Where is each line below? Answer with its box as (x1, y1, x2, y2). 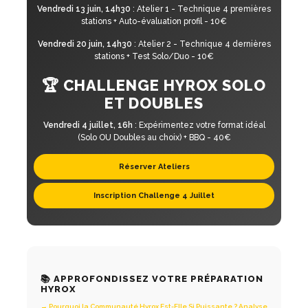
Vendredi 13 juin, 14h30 (37, 4, 131, 14)
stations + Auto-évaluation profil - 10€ (81, 16, 227, 27)
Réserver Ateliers (118, 162, 190, 172)
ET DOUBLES (104, 94, 203, 113)
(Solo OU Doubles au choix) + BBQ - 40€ (77, 133, 231, 143)
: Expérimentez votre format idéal (132, 120, 265, 131)
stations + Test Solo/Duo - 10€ (94, 52, 214, 62)
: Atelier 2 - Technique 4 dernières (131, 39, 271, 49)
